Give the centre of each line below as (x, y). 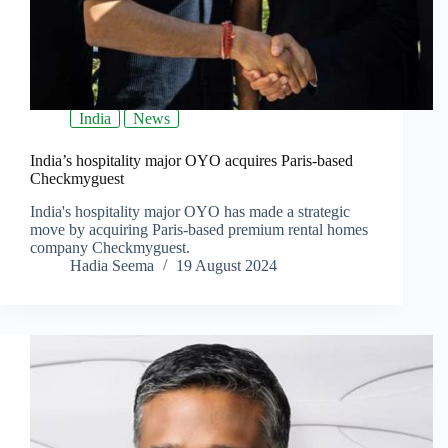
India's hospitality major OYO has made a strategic (190, 212)
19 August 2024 (226, 266)
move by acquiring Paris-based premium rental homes (199, 230)
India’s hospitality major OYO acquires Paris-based (191, 161)
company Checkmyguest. (110, 248)
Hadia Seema (112, 266)
